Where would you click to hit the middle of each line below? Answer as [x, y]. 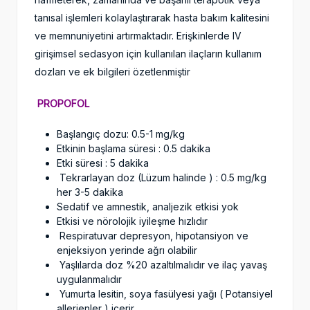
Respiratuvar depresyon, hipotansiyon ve [153, 236]
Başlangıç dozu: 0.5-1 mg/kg [121, 134]
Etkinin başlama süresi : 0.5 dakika [136, 149]
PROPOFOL [62, 104]
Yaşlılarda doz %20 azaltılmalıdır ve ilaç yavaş [162, 265]
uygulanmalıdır [89, 280]
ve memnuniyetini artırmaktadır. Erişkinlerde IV [138, 36]
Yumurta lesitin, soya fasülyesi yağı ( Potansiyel [165, 294]
